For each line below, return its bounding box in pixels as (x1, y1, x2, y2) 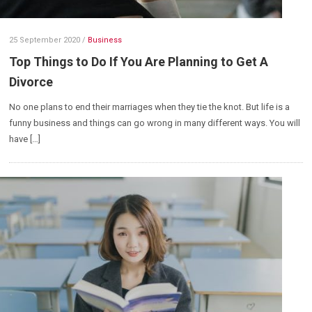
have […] (9, 133, 41, 144)
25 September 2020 (9, 35, 81, 45)
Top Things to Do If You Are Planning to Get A (9, 54, 269, 69)
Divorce (9, 74, 54, 89)
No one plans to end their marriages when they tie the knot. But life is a (9, 101, 290, 112)
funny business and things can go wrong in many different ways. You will (9, 117, 301, 128)
